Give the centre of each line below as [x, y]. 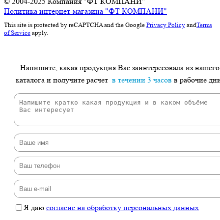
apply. [39, 32]
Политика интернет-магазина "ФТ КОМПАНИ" [85, 11]
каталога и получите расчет [63, 80]
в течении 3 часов [141, 80]
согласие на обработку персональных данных [123, 208]
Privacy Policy [166, 25]
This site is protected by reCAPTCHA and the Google [75, 25]
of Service [17, 32]
